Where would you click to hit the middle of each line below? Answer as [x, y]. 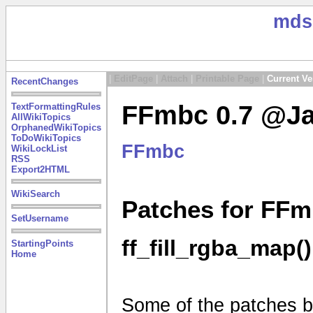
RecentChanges [44, 82]
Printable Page [227, 79]
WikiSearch [35, 194]
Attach [174, 79]
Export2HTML [40, 169]
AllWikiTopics [41, 117]
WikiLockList [39, 148]
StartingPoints [42, 243]
